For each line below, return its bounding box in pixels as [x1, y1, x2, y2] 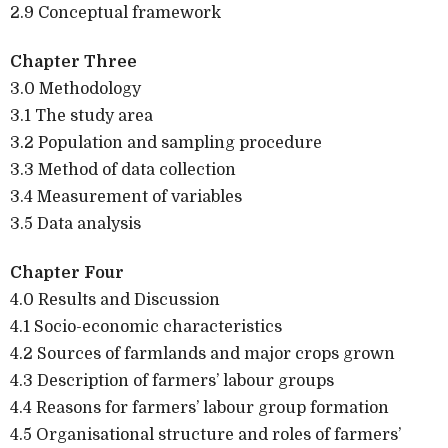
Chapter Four [10, 263, 124, 282]
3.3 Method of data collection [10, 160, 236, 179]
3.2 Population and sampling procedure [10, 133, 322, 152]
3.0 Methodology [10, 79, 141, 98]
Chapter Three [10, 52, 137, 71]
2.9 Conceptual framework [10, 3, 221, 22]
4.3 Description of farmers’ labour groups [10, 371, 334, 390]
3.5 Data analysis [10, 214, 141, 233]
